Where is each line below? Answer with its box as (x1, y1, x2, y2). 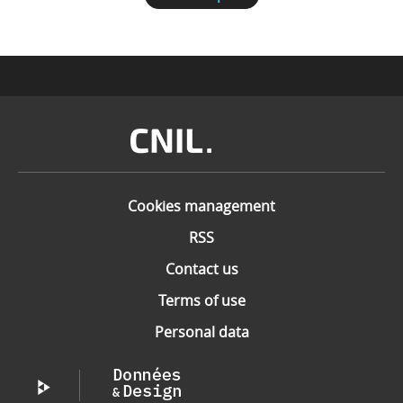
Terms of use (157, 291, 246, 310)
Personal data (154, 322, 249, 342)
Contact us (165, 259, 238, 279)
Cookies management (128, 196, 275, 216)
